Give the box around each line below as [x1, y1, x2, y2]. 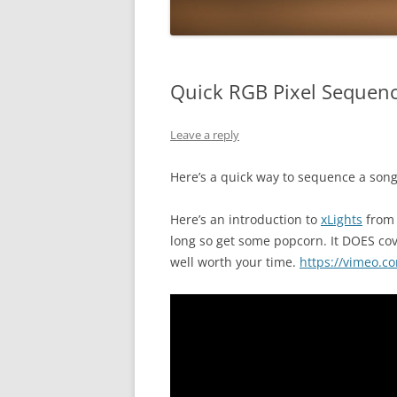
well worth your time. [170, 253, 300, 270]
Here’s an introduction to [170, 210, 321, 228]
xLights [321, 210, 362, 228]
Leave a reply [170, 126, 239, 143]
